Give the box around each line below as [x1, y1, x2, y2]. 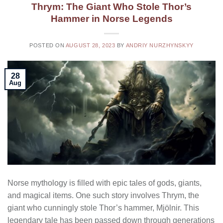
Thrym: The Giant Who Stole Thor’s [31, 1, 192, 12]
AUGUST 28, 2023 [65, 42, 115, 49]
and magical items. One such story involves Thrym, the [7, 191, 199, 200]
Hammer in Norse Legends [50, 13, 173, 24]
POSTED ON [29, 42, 66, 49]
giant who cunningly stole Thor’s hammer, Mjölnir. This [7, 204, 199, 213]
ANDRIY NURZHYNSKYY [125, 42, 194, 49]
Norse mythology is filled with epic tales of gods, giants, [7, 179, 202, 188]
